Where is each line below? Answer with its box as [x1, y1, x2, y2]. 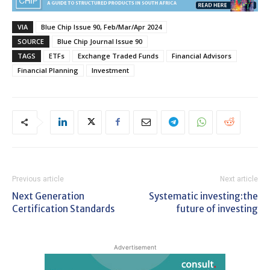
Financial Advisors [172, 51, 231, 60]
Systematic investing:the [149, 190, 258, 202]
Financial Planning [17, 65, 78, 75]
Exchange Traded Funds [78, 51, 159, 60]
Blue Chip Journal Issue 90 [57, 36, 142, 46]
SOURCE [17, 36, 44, 46]
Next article [220, 174, 258, 183]
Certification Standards [12, 202, 115, 215]
